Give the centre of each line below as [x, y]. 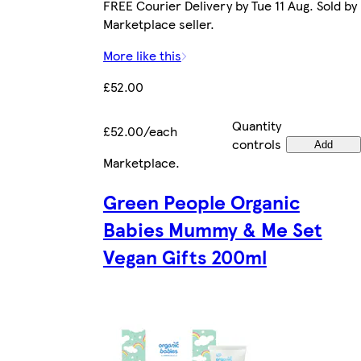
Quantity [256, 125]
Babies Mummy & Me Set [212, 228]
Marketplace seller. [158, 23]
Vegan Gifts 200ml [185, 256]
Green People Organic [201, 201]
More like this [142, 55]
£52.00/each [140, 131]
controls [256, 143]
